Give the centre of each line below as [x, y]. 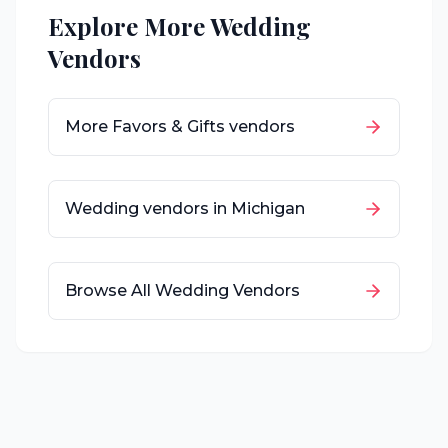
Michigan [268, 208]
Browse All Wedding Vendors [182, 290]
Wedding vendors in [148, 208]
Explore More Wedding [179, 26]
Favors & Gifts [168, 126]
